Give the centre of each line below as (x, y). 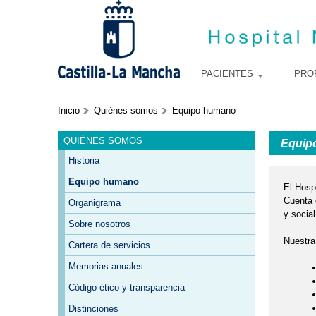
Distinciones (93, 309)
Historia (84, 161)
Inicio (69, 110)
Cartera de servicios (109, 245)
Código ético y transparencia (126, 288)
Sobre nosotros (99, 224)
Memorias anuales (105, 267)
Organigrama (94, 203)
